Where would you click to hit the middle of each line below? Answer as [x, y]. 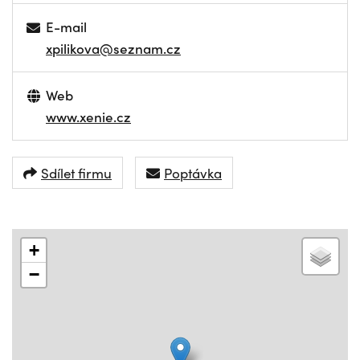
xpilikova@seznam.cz [113, 48]
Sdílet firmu [76, 172]
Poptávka [193, 172]
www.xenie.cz [88, 117]
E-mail [67, 27]
